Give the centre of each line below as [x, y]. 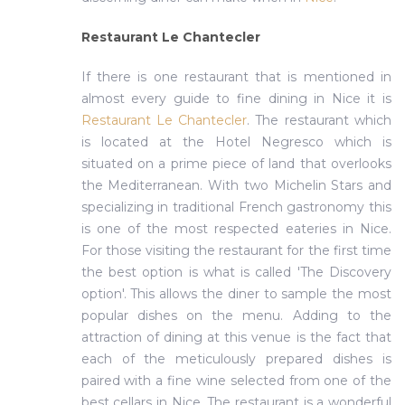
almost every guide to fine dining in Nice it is [236, 99]
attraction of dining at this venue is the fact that [236, 337]
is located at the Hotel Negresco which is [236, 142]
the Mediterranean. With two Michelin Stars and [236, 185]
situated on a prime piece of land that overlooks [236, 164]
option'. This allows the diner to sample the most [236, 294]
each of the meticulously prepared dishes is [236, 359]
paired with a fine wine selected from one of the [236, 381]
